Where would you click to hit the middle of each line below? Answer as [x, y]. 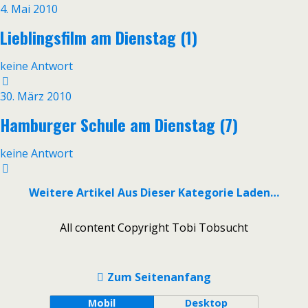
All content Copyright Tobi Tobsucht [154, 228]
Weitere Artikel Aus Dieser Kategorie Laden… [154, 192]
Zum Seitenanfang [159, 277]
